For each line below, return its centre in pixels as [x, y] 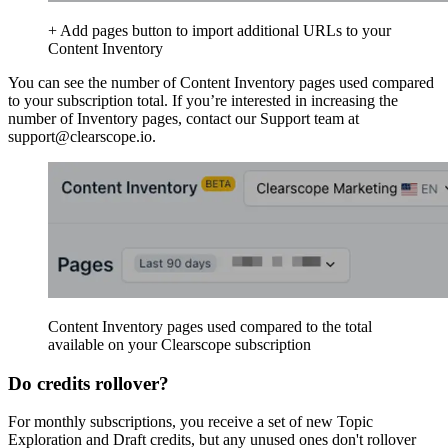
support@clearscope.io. [82, 136]
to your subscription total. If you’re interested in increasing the [203, 100]
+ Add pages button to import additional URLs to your [219, 30]
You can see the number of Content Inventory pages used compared [221, 82]
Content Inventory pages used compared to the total [210, 326]
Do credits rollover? [88, 383]
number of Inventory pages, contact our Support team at [183, 118]
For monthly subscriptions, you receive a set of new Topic [190, 422]
